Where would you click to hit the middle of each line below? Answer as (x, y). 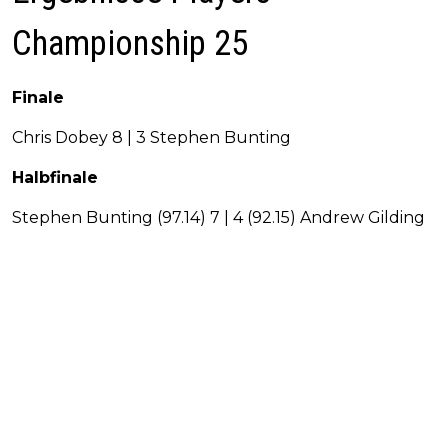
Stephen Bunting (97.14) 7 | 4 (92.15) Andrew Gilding (218, 217)
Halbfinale (55, 177)
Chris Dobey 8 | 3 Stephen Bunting (151, 137)
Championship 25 (130, 43)
